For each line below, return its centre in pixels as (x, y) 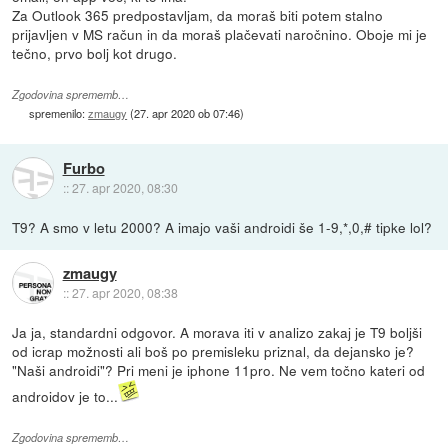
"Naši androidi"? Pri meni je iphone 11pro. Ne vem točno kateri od (219, 370)
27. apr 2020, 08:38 (124, 292)
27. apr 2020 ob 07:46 (187, 113)
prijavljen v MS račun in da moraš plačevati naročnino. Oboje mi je (220, 34)
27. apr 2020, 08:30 (124, 187)
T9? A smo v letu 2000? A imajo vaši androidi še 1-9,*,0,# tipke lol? (222, 227)
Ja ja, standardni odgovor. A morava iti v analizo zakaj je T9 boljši (217, 332)
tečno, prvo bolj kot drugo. (95, 53)
